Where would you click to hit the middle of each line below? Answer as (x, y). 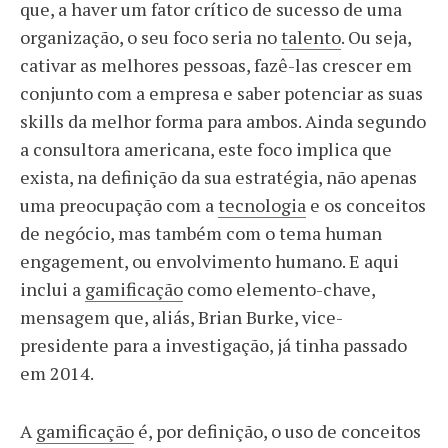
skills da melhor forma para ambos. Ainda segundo (223, 121)
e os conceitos (366, 205)
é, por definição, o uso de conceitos (277, 431)
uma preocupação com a (119, 205)
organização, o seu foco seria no (150, 37)
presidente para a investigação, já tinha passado (213, 345)
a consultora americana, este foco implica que (206, 149)
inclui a (52, 289)
